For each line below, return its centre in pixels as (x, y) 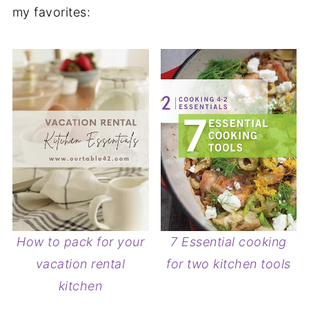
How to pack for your (81, 241)
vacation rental (80, 263)
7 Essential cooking (229, 241)
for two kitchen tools (229, 263)
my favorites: (51, 12)
